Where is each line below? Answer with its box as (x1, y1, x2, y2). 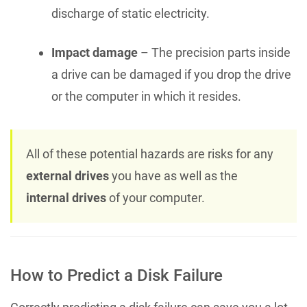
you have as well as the (109, 168, 238, 183)
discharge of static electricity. (51, 5, 210, 21)
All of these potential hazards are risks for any (26, 146, 273, 161)
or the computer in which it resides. (51, 88, 241, 103)
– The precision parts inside (138, 45, 291, 60)
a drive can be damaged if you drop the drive (51, 66, 291, 82)
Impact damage (51, 45, 138, 60)
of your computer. (106, 190, 205, 205)
